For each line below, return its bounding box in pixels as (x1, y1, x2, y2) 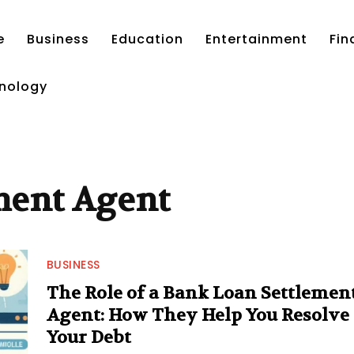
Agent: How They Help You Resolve (46, 304, 349, 327)
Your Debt (46, 326, 131, 349)
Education (111, 30, 183, 48)
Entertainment (205, 30, 307, 48)
